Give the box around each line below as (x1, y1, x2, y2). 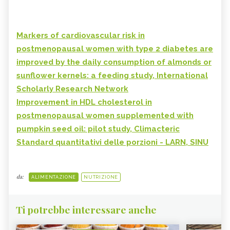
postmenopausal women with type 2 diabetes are (16, 44, 213, 54)
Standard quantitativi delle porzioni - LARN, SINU (16, 138, 208, 147)
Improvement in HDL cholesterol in (16, 98, 152, 107)
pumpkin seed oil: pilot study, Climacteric (16, 124, 180, 134)
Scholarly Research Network (16, 84, 128, 94)
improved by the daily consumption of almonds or (16, 57, 212, 67)
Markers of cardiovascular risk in (16, 31, 145, 41)
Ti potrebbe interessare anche (16, 203, 157, 217)
